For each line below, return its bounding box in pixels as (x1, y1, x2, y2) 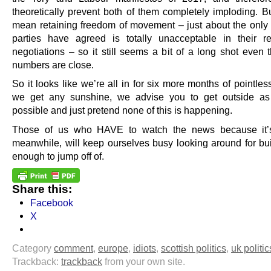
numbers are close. (12, 59, 94, 71)
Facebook (30, 197, 73, 208)
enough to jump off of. (12, 150, 104, 162)
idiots (133, 242, 156, 253)
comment (54, 242, 93, 253)
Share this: (12, 182, 72, 195)
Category (12, 242, 54, 253)
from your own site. (102, 255, 185, 267)
